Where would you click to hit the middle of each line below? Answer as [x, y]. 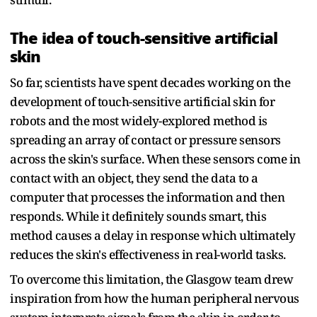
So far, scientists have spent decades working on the [150, 82]
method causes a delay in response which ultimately [152, 235]
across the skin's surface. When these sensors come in [155, 158]
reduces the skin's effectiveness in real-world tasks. [149, 254]
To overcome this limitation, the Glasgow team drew [151, 279]
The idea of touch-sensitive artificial [144, 38]
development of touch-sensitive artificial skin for [142, 101]
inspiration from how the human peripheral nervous [155, 298]
